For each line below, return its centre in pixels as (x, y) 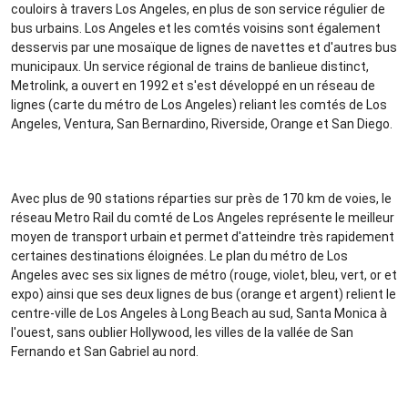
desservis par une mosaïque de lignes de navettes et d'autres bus (204, 48)
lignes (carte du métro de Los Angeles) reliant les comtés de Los (199, 105)
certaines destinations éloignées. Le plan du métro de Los (179, 256)
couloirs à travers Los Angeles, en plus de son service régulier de (198, 10)
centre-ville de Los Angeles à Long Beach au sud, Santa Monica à (199, 314)
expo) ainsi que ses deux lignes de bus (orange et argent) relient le (203, 295)
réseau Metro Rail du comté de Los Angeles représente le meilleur (202, 218)
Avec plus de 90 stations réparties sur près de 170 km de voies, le (201, 199)
